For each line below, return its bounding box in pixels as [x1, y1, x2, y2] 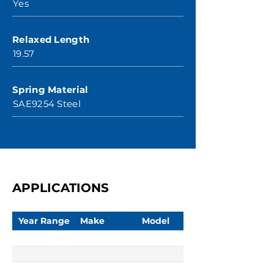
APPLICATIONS [12, 180, 109, 195]
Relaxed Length [12, 34, 90, 45]
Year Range [18, 215, 70, 226]
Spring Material [12, 84, 89, 95]
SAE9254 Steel [13, 98, 81, 109]
